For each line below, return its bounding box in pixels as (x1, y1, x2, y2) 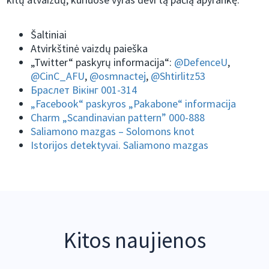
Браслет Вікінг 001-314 (31, 83, 138, 97)
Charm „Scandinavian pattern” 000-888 (31, 110, 205, 125)
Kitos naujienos (63, 226, 206, 255)
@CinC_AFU (31, 69, 85, 83)
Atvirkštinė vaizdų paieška (31, 41, 148, 56)
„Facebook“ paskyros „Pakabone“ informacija (31, 97, 237, 111)
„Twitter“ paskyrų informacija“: (31, 55, 175, 70)
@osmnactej (89, 69, 147, 83)
